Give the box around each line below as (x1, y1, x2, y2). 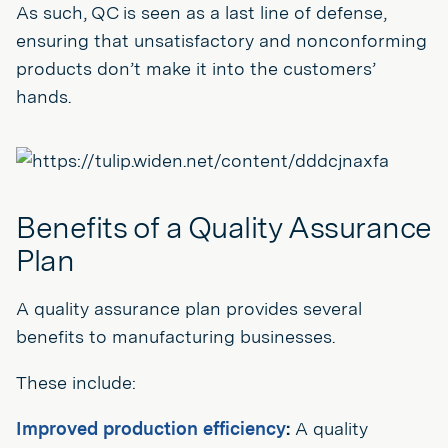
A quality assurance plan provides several (16, 298, 362, 319)
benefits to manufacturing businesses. (16, 326, 335, 347)
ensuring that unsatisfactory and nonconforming (16, 30, 427, 51)
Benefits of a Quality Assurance (16, 209, 432, 245)
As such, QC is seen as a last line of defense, (16, 2, 387, 23)
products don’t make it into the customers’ (16, 58, 376, 79)
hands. (16, 86, 71, 107)
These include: (16, 372, 136, 393)
